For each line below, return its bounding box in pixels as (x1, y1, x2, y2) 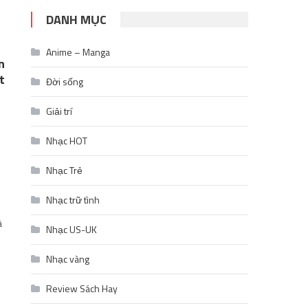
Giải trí (46, 104, 73, 118)
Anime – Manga (46, 45, 111, 59)
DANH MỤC (46, 10, 107, 29)
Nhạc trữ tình (46, 192, 100, 207)
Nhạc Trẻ (46, 163, 83, 177)
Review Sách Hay (46, 281, 118, 296)
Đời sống (46, 74, 84, 89)
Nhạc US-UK (46, 222, 98, 236)
